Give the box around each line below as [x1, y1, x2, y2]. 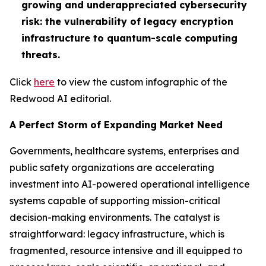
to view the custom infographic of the [55, 76, 227, 88]
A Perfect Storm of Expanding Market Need [9, 119, 223, 131]
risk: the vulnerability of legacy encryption [21, 15, 233, 27]
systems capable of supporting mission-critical [9, 195, 220, 207]
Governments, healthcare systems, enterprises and [9, 145, 239, 157]
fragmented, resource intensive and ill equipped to [9, 245, 242, 257]
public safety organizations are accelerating [9, 161, 214, 174]
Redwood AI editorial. [9, 93, 111, 105]
